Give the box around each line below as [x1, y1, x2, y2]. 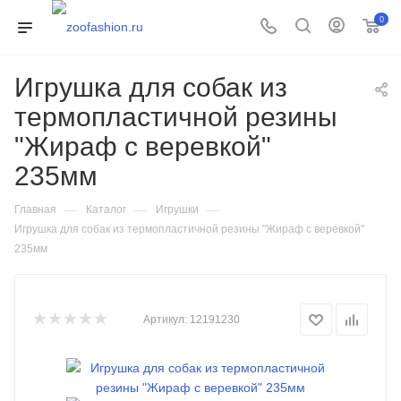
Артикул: [143, 313, 187, 326]
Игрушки [156, 203, 199, 216]
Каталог [86, 203, 126, 216]
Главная [14, 203, 56, 216]
